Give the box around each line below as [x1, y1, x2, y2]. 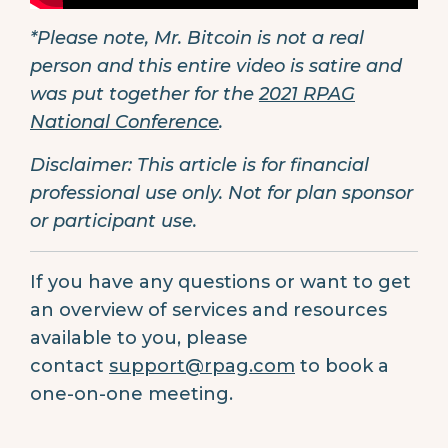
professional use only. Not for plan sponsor [30, 181, 413, 204]
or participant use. [30, 209, 197, 232]
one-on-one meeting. [30, 382, 238, 405]
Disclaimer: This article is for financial [30, 153, 369, 176]
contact [30, 354, 104, 377]
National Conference [30, 110, 219, 133]
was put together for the [30, 82, 259, 105]
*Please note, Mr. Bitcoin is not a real [30, 26, 364, 49]
